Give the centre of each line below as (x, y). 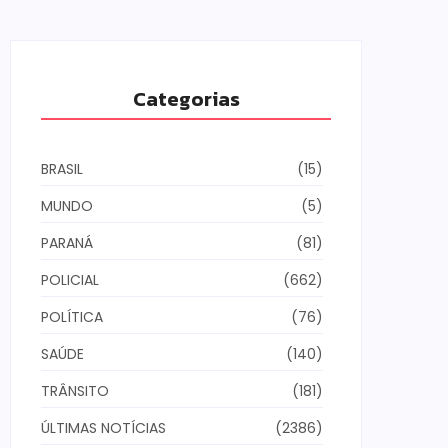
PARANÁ (67, 243)
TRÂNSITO (75, 391)
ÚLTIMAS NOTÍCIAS (103, 428)
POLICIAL (70, 280)
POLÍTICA (72, 317)
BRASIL (62, 169)
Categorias (186, 99)
